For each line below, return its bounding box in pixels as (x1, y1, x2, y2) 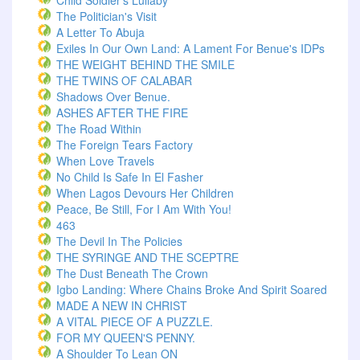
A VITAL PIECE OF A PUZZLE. (56, 313, 213, 329)
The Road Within (56, 121, 141, 137)
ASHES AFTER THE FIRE (56, 104, 188, 121)
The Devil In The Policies (56, 233, 182, 249)
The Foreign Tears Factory (56, 137, 193, 153)
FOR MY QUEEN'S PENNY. (56, 329, 195, 346)
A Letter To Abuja (56, 24, 145, 40)
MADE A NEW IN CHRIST (56, 297, 187, 313)
